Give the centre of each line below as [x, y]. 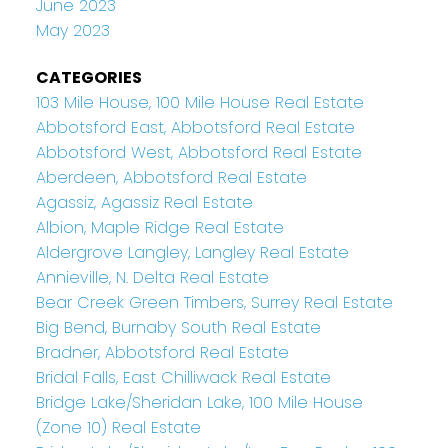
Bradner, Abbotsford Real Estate [162, 352]
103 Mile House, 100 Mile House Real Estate [199, 102]
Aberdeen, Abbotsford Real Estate [171, 177]
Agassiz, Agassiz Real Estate [144, 202]
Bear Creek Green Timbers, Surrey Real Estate [214, 302]
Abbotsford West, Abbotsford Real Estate [198, 152]
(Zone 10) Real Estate [118, 427]
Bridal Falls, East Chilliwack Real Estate [183, 377]
